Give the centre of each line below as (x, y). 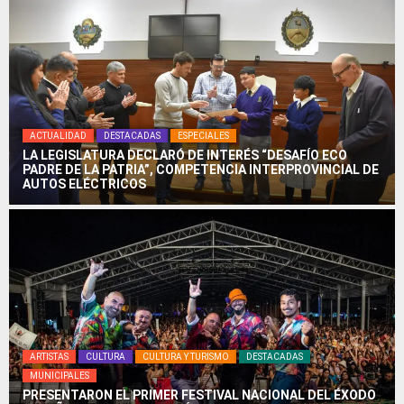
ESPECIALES (203, 136)
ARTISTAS (49, 357)
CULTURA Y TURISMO (186, 357)
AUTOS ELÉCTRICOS (84, 184)
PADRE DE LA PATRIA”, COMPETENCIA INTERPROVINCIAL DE (201, 170)
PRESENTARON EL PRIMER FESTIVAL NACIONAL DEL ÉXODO (199, 395)
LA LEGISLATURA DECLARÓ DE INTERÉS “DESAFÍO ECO (185, 155)
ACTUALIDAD (58, 136)
